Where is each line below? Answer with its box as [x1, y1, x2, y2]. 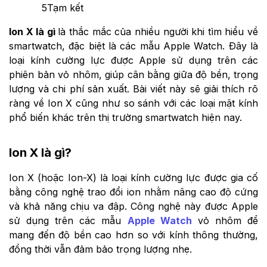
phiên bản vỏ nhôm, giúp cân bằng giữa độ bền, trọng [9, 68, 258, 80]
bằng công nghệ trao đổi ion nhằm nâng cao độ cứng [9, 185, 258, 198]
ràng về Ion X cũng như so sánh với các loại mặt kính [9, 97, 258, 109]
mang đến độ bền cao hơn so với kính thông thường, [9, 228, 258, 241]
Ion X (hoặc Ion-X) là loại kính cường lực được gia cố [9, 171, 258, 184]
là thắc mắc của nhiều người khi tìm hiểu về [58, 25, 259, 38]
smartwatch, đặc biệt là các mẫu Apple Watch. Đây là [9, 39, 258, 52]
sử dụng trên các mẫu [9, 214, 128, 226]
